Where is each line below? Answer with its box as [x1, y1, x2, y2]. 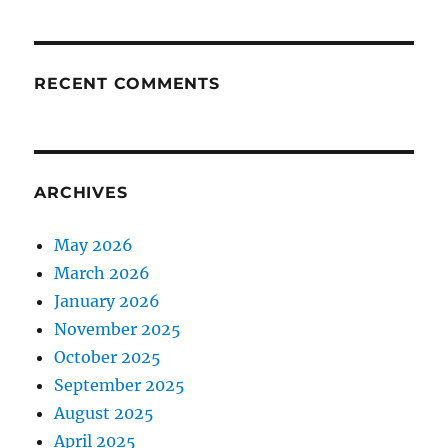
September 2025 [54, 375, 186, 396]
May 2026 [54, 235, 134, 256]
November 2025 [54, 319, 182, 340]
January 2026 [54, 291, 161, 312]
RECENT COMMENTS [34, 74, 220, 94]
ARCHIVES [34, 183, 128, 203]
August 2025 [54, 403, 155, 424]
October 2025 [54, 347, 162, 368]
